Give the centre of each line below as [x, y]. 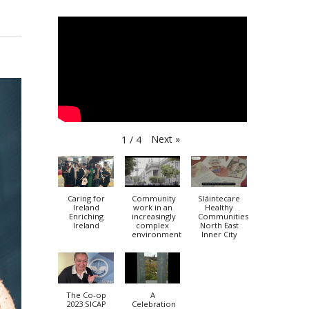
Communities [223, 217]
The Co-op [86, 295]
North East [219, 226]
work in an [152, 208]
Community [153, 199]
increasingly [153, 217]
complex [153, 226]
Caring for [86, 199]
